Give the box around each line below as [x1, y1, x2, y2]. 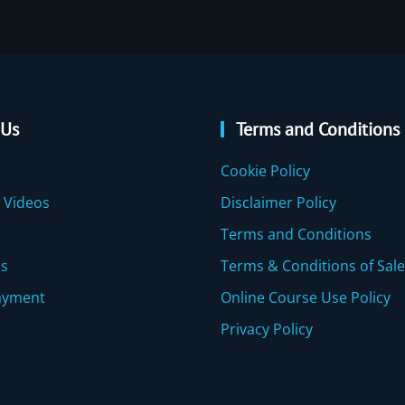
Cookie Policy [221, 160, 310, 181]
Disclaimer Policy [221, 192, 336, 212]
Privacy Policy [221, 318, 313, 339]
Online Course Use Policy [221, 287, 391, 307]
